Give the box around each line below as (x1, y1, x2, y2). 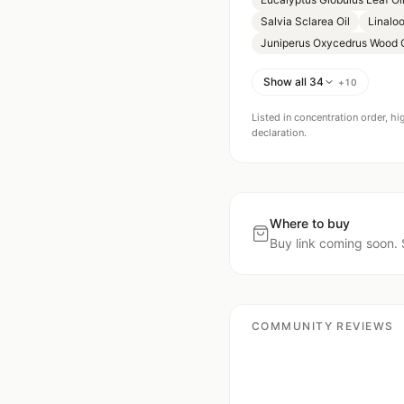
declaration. (252, 126, 307, 139)
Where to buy (270, 216, 350, 231)
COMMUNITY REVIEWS (252, 319, 394, 333)
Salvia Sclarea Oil (261, 14, 350, 28)
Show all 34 (263, 75, 324, 88)
